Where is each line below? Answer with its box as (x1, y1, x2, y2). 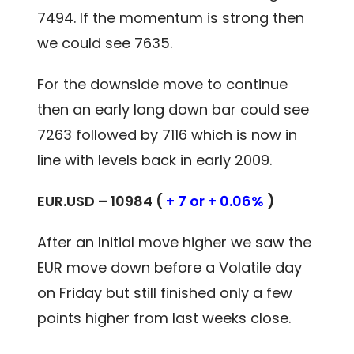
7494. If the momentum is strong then (37, 7, 305, 28)
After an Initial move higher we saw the (37, 232, 312, 252)
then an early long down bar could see (37, 99, 310, 119)
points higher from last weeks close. (37, 307, 292, 328)
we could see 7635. (37, 32, 173, 53)
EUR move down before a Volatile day (37, 257, 303, 277)
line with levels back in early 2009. (37, 149, 273, 170)
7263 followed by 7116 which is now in (37, 124, 298, 145)
